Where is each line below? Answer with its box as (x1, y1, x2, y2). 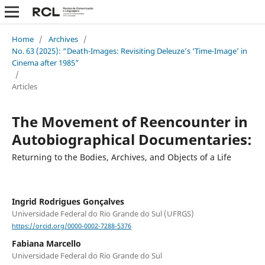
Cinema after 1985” (11, 57, 79, 68)
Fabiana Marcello (11, 238, 81, 250)
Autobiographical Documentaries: (11, 129, 252, 149)
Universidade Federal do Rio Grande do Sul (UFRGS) (11, 208, 194, 219)
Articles (11, 80, 37, 92)
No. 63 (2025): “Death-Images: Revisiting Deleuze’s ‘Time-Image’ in (11, 45, 247, 56)
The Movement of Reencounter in (11, 111, 248, 131)
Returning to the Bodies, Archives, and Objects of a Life (11, 151, 231, 163)
